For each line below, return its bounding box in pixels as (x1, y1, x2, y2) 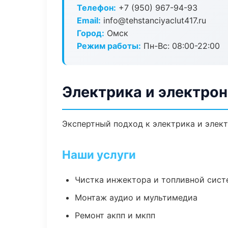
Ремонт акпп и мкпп (75, 210, 155, 220)
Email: (77, 15, 101, 25)
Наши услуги (62, 148, 136, 161)
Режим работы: (77, 41, 141, 51)
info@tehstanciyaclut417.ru (101, 15, 206, 25)
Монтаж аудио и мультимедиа (75, 192, 197, 203)
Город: (77, 28, 104, 38)
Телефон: (77, 3, 116, 13)
